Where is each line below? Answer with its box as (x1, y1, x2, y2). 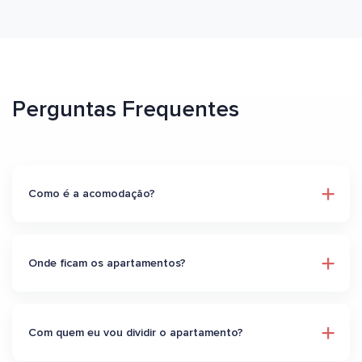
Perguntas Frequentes (12, 95, 239, 123)
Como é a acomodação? (28, 187, 155, 200)
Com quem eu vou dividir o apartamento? (28, 326, 243, 339)
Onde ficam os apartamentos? (28, 256, 186, 270)
